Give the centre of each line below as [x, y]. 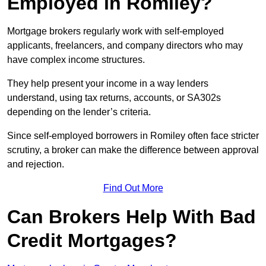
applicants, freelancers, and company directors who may [125, 46]
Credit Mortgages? [92, 241]
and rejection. [36, 164]
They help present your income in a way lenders [108, 84]
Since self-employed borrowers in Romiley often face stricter [133, 136]
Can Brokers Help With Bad [132, 217]
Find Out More [133, 188]
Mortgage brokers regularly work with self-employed [115, 31]
